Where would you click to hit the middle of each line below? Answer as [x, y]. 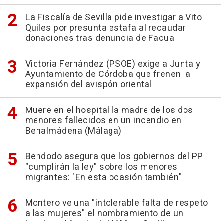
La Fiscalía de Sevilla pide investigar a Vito [113, 17]
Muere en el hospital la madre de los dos [109, 110]
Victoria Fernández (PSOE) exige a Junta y [112, 64]
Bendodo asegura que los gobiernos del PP [114, 156]
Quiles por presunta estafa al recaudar [105, 28]
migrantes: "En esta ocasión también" [103, 177]
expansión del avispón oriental [88, 84]
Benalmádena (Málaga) [73, 131]
